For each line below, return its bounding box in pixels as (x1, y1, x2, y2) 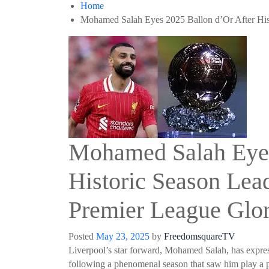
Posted (68, 231, 96, 241)
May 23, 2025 (96, 231, 150, 241)
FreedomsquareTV (164, 231, 235, 241)
